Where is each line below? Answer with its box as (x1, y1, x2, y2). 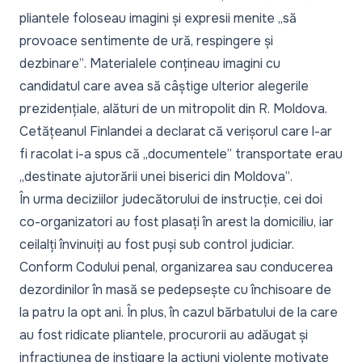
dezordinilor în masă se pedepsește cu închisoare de (19, 281, 331, 299)
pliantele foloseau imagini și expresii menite (19, 10, 278, 27)
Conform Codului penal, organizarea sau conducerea (19, 259, 333, 276)
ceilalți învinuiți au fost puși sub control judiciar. (19, 236, 294, 254)
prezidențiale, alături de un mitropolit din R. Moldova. (19, 100, 327, 118)
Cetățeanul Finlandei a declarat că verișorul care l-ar (19, 123, 332, 141)
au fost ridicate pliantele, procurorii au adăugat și (19, 326, 308, 344)
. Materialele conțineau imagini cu (84, 55, 280, 73)
